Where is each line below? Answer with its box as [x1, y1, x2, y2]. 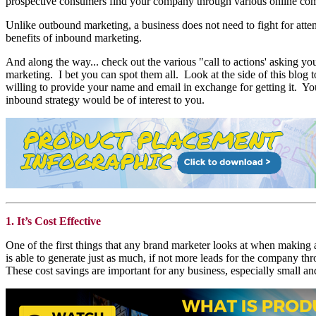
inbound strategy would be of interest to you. [6, 93, 210, 106]
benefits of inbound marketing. [6, 31, 142, 44]
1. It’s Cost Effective [6, 214, 101, 227]
